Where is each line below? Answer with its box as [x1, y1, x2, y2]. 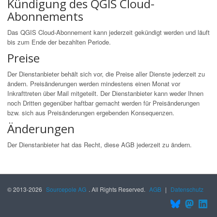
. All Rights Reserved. [89, 185, 147, 193]
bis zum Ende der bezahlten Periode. [7, 37, 111, 46]
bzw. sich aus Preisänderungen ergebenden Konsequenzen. [7, 108, 174, 117]
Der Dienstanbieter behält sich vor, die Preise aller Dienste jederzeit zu [7, 69, 205, 78]
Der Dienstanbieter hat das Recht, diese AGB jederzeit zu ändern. [7, 140, 192, 149]
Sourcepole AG [46, 185, 86, 193]
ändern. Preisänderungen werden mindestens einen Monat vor [7, 79, 180, 88]
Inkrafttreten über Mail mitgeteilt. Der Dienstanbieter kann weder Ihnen [7, 89, 203, 98]
